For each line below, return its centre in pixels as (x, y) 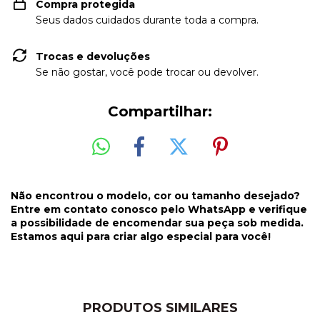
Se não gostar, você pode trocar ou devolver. (147, 72)
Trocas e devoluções (93, 56)
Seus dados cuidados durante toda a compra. (147, 20)
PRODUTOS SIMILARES (160, 308)
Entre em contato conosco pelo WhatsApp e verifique (159, 210)
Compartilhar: (160, 111)
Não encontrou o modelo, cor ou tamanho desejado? (155, 196)
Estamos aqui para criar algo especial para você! (141, 237)
